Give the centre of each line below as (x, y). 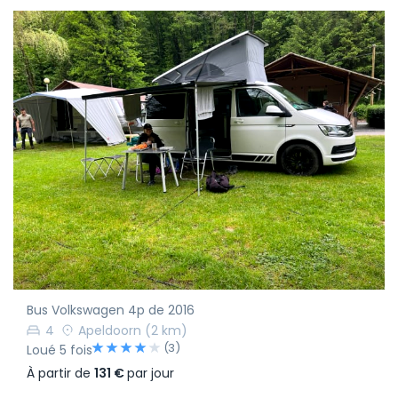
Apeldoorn (110, 331)
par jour (151, 374)
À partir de (60, 374)
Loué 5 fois (60, 350)
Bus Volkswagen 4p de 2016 (111, 310)
